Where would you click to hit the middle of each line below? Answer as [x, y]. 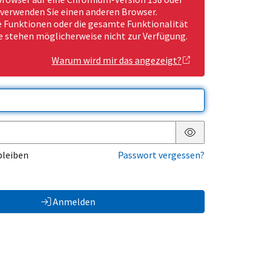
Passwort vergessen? [161, 155]
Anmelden [74, 202]
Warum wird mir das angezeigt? [117, 60]
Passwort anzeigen [229, 142]
